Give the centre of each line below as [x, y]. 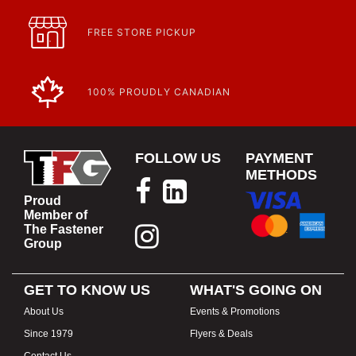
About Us [44, 311]
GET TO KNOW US [87, 290]
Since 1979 [48, 334]
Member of [56, 215]
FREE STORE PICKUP [142, 32]
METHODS [281, 174]
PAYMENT [279, 158]
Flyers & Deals [221, 334]
